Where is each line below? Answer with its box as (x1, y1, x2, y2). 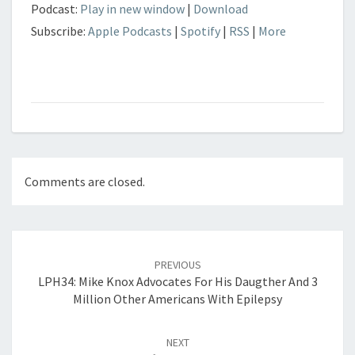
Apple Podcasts (88, 23, 172, 39)
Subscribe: (31, 23, 88, 39)
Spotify (181, 23, 220, 39)
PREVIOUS (154, 258, 201, 273)
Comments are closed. (25, 174, 145, 190)
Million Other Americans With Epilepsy (73, 291, 282, 307)
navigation (11, 247, 94, 269)
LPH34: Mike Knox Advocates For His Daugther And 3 (37, 273, 318, 290)
